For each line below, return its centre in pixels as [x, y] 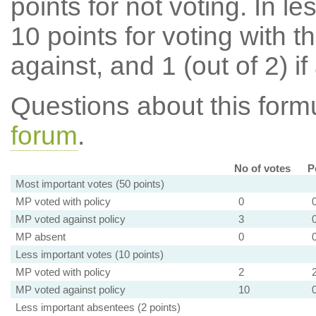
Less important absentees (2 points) [98, 307]
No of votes [262, 168]
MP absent [40, 237]
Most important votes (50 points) [90, 184]
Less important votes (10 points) [89, 254]
